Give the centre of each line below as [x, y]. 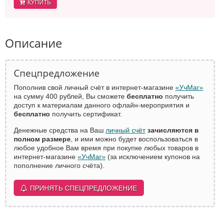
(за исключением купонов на [153, 157]
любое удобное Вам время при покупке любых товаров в [106, 148]
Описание [33, 43]
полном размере [42, 139]
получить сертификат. [86, 114]
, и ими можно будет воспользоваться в [134, 139]
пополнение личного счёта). [59, 166]
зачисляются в [173, 130]
